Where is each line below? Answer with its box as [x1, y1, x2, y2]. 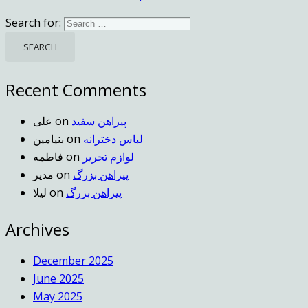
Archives [5, 217, 69, 241]
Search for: [5, 15, 61, 31]
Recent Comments [5, 78, 146, 101]
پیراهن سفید [71, 113, 126, 129]
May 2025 [33, 288, 82, 304]
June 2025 [33, 270, 84, 286]
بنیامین [33, 131, 64, 146]
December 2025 [33, 252, 113, 268]
